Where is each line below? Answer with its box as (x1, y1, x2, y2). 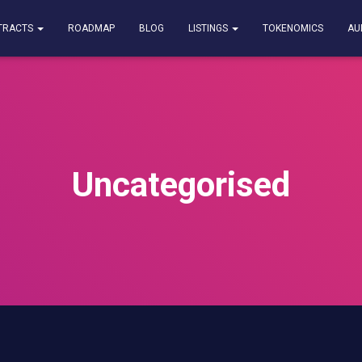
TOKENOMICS (263, 23, 323, 34)
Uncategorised (72, 165, 290, 204)
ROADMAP (68, 23, 115, 34)
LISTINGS (188, 23, 230, 34)
